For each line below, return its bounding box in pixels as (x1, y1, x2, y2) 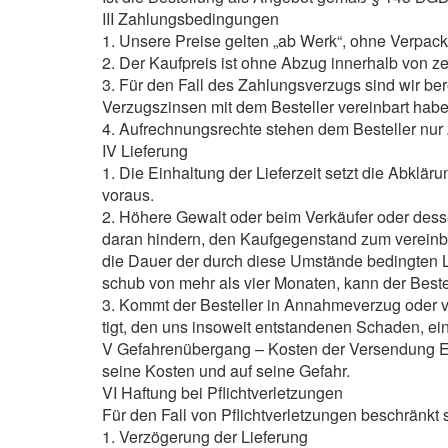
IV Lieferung (102, 139, 188, 162)
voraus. (102, 183, 154, 206)
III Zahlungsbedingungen (102, 7, 279, 30)
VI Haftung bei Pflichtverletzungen (102, 381, 343, 404)
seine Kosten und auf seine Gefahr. (102, 359, 350, 382)
